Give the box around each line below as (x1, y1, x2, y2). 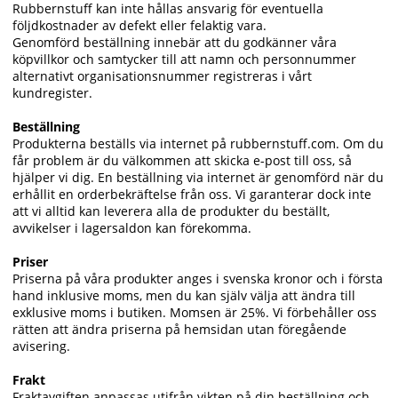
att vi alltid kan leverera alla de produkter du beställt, (12, 203, 330, 220)
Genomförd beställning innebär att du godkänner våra (12, 34, 337, 52)
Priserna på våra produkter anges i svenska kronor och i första (12, 270, 383, 288)
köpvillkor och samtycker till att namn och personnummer (12, 51, 356, 68)
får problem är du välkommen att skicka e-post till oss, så (12, 152, 352, 170)
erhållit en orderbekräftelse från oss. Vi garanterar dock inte (12, 186, 371, 203)
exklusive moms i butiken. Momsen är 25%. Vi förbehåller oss (12, 304, 377, 322)
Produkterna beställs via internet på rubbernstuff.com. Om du (12, 135, 384, 153)
